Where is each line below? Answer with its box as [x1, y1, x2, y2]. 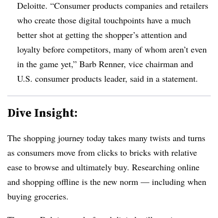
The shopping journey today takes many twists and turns [7, 131, 205, 144]
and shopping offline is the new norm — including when [7, 175, 206, 187]
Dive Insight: [7, 104, 78, 121]
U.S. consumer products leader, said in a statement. [17, 72, 198, 84]
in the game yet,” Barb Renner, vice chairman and [17, 57, 193, 70]
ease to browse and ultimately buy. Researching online [7, 161, 200, 173]
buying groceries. [7, 190, 69, 202]
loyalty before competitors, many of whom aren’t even [17, 43, 207, 55]
